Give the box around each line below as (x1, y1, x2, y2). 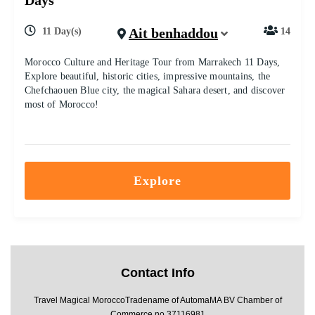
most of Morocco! (25, 99, 99, 110)
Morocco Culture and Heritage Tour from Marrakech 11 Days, (25, 57, 281, 67)
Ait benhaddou (129, 25, 218, 41)
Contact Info (120, 266, 195, 280)
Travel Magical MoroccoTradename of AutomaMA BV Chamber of (33, 295, 282, 305)
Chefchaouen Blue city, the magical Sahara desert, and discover (25, 85, 285, 96)
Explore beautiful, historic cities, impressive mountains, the (25, 71, 271, 82)
